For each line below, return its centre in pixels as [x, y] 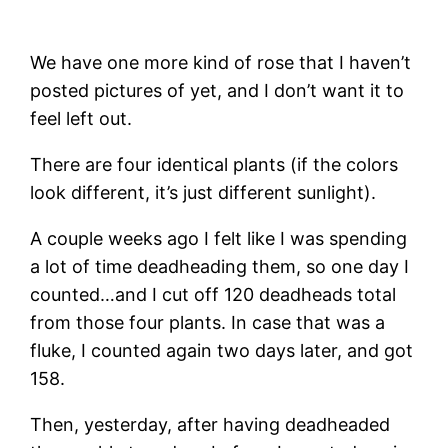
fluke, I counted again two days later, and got [222, 350]
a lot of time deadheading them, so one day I [220, 266]
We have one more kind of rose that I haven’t [221, 62]
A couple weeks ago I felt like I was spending [219, 238]
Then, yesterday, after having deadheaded [210, 424]
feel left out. [81, 118]
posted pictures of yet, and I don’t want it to [217, 90]
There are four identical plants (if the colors [214, 164]
